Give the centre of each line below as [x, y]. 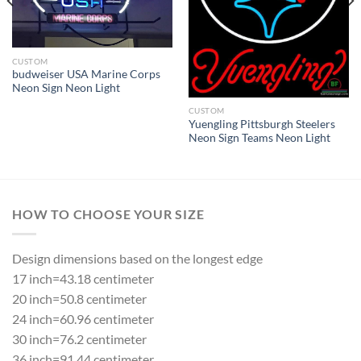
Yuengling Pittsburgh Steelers [261, 124]
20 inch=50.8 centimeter [79, 298]
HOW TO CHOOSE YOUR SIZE [108, 214]
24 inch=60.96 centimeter [83, 318]
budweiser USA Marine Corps [86, 75]
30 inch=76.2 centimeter [79, 338]
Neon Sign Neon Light [66, 88]
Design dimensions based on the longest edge [137, 258]
